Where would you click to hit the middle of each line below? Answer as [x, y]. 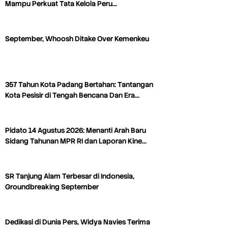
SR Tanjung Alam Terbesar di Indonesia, [70, 176]
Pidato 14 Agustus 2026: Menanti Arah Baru [76, 131]
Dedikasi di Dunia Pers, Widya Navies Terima [78, 222]
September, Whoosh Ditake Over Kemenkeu [77, 39]
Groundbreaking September [52, 187]
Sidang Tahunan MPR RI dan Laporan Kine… [76, 141]
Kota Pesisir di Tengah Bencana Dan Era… [72, 95]
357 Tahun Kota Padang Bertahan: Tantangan [79, 85]
